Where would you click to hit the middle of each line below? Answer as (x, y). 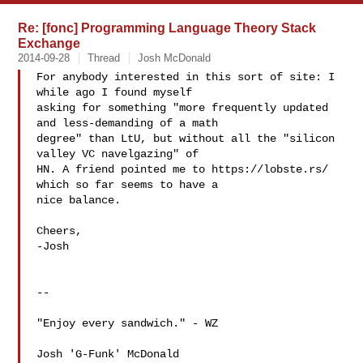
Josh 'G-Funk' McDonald (108, 354)
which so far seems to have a (128, 185)
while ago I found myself (115, 92)
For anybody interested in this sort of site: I (186, 77)
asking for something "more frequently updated (183, 108)
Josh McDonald (175, 58)
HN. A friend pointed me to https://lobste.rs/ (183, 169)
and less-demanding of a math (128, 123)
